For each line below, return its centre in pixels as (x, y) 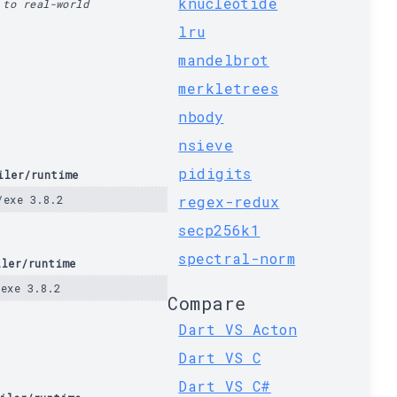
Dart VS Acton (238, 329)
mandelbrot (224, 60)
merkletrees (229, 88)
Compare (207, 303)
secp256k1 (219, 230)
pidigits (215, 173)
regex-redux (229, 202)
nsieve (206, 145)
